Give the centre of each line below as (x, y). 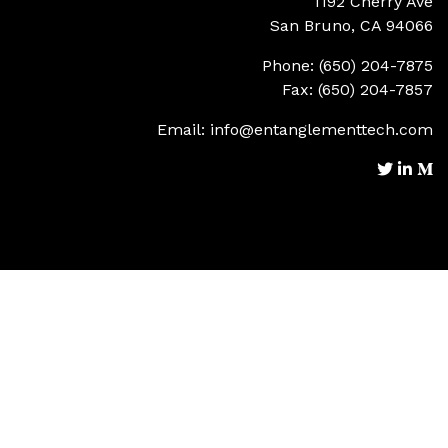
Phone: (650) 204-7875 (347, 65)
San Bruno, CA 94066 (351, 25)
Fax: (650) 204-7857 (357, 89)
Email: (183, 129)
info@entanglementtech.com (321, 129)
